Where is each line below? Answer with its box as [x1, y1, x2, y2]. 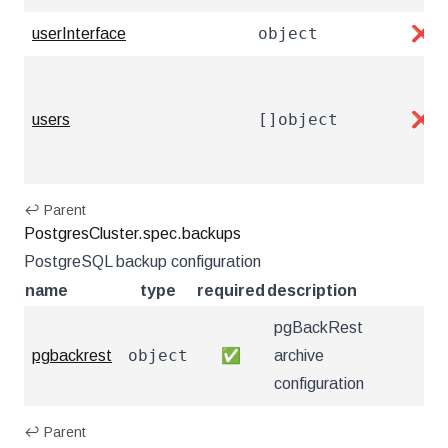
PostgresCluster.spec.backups [24, 225, 241, 242]
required [197, 282, 265, 299]
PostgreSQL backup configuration [24, 253, 261, 270]
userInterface [32, 25, 126, 42]
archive [274, 347, 324, 364]
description [267, 282, 357, 299]
